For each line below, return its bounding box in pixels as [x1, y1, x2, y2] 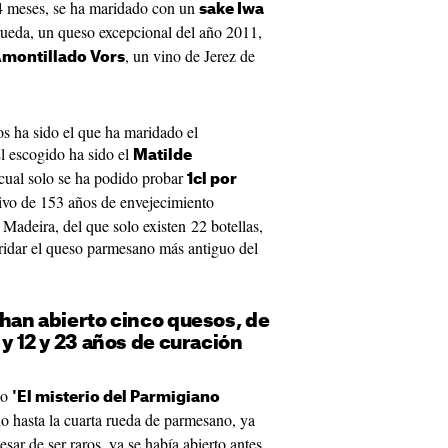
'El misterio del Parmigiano [12, 390, 220, 405]
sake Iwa [199, 2, 264, 17]
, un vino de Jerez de [125, 45, 255, 66]
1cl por [187, 172, 237, 187]
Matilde [133, 148, 192, 163]
